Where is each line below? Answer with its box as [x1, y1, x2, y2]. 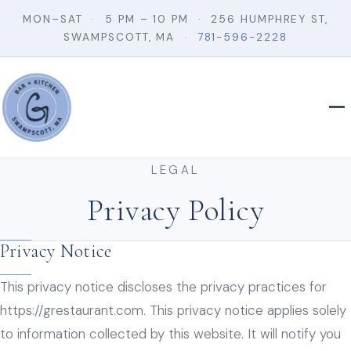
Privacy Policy [87, 190, 264, 229]
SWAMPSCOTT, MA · [63, 30, 197, 44]
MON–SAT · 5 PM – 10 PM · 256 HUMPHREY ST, [23, 12, 328, 26]
